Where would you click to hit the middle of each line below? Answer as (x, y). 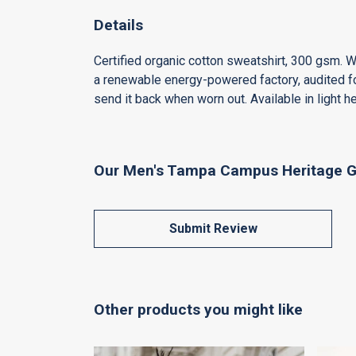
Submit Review (213, 228)
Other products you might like (198, 309)
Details (118, 25)
